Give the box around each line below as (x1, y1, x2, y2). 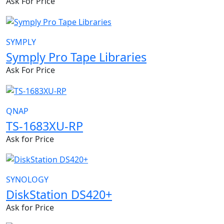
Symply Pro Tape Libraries (6, 48, 146, 65)
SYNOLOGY (6, 174, 48, 185)
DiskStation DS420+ (6, 186, 112, 203)
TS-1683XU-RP (6, 117, 83, 134)
